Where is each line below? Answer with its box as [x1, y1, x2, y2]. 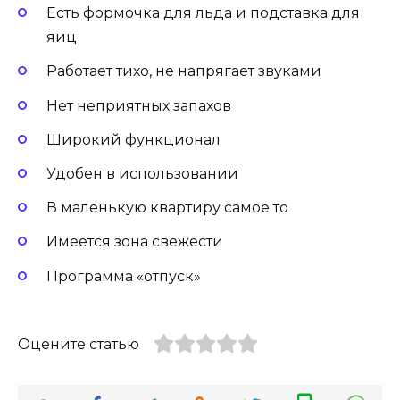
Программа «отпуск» [46, 267, 201, 285]
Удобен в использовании [46, 164, 238, 182]
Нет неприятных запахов [46, 96, 231, 114]
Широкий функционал [46, 130, 221, 148]
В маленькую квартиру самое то [46, 199, 288, 217]
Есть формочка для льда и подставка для [46, 4, 360, 22]
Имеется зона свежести [46, 233, 223, 251]
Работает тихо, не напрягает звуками [46, 62, 321, 80]
